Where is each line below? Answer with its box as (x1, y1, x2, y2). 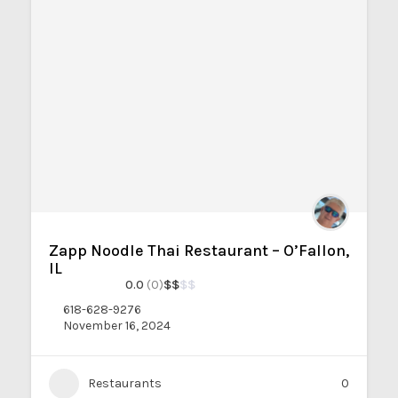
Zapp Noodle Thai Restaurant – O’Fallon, (49, 241, 349, 260)
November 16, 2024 (63, 318, 171, 333)
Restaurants (88, 376, 162, 391)
